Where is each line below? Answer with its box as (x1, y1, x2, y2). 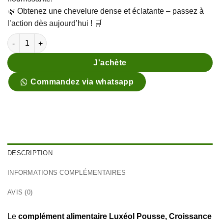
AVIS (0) (7, 189, 33, 196)
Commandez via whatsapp (30, 78, 134, 86)
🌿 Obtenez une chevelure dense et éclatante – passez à (7, 7, 204, 16)
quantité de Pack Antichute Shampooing (7, 34, 142, 43)
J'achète (93, 58, 127, 67)
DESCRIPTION (7, 149, 53, 157)
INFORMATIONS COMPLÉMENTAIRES (7, 169, 126, 177)
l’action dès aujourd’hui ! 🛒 (7, 19, 102, 28)
